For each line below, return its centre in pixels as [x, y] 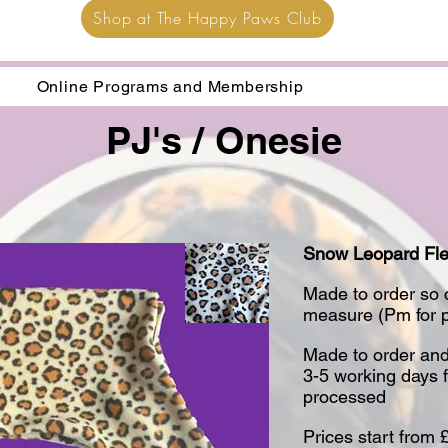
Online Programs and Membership [170, 86]
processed [344, 396]
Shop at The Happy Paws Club [207, 18]
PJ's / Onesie [224, 140]
